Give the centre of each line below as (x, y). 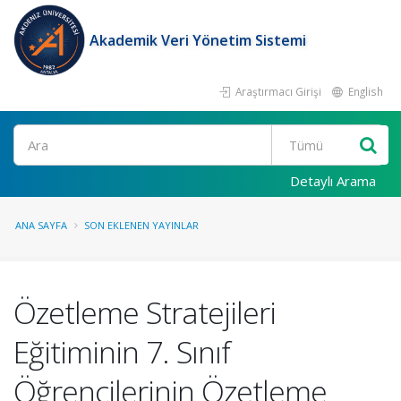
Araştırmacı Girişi (277, 91)
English (364, 91)
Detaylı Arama (333, 181)
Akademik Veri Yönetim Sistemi (198, 40)
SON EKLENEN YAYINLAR (141, 225)
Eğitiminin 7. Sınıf (122, 352)
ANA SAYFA (41, 225)
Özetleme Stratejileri (145, 312)
